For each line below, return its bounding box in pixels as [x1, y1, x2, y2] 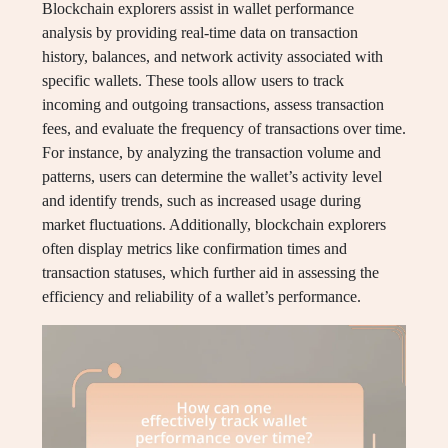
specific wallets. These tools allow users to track [42, 72, 344, 90]
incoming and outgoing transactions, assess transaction [42, 96, 384, 114]
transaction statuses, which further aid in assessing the [42, 264, 379, 282]
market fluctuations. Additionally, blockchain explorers [42, 216, 386, 234]
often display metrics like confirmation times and [42, 240, 347, 258]
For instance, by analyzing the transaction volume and [42, 144, 381, 162]
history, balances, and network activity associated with [42, 48, 383, 66]
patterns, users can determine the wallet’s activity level [42, 168, 382, 186]
